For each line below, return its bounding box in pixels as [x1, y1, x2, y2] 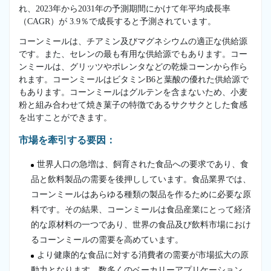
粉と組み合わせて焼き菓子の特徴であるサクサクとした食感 [19, 100, 247, 109]
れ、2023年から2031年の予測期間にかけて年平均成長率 [19, 4, 230, 13]
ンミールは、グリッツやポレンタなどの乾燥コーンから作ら [19, 62, 247, 71]
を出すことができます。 [19, 113, 112, 122]
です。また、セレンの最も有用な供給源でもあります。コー [19, 49, 247, 59]
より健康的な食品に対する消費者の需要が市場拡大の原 [37, 250, 249, 260]
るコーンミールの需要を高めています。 [31, 235, 183, 244]
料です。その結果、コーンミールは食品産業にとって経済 [31, 204, 251, 214]
